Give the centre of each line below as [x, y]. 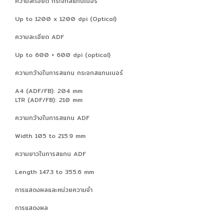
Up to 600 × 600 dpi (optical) [63, 54]
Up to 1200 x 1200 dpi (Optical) [66, 18]
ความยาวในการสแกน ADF [50, 153]
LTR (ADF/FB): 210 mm [49, 99]
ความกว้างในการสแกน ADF [52, 117]
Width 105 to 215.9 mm [50, 135]
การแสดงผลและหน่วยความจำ [54, 189]
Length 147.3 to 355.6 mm [54, 171]
